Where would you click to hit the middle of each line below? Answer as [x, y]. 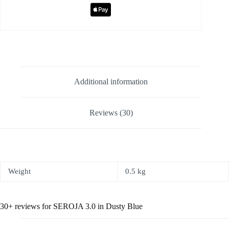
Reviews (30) [111, 112]
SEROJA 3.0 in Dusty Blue [98, 206]
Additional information [111, 82]
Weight [19, 171]
